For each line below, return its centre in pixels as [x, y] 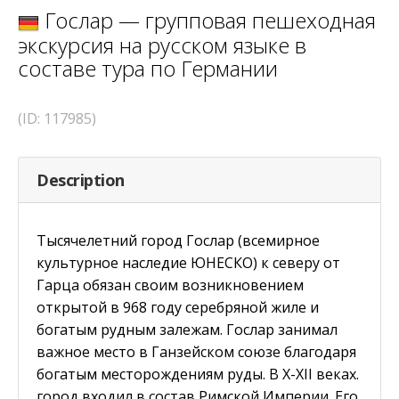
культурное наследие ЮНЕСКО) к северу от [188, 262]
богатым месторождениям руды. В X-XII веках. [198, 374]
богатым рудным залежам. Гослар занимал [187, 329]
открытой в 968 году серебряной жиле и [178, 307]
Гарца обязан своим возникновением [170, 285]
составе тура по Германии [148, 68]
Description [81, 179]
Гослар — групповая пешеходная [208, 20]
